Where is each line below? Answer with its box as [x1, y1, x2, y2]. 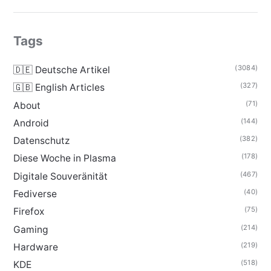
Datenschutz [13, 135, 70, 147]
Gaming [13, 223, 48, 235]
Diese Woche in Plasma [13, 152, 116, 165]
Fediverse [13, 188, 57, 200]
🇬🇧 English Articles [13, 82, 105, 94]
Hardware [13, 241, 58, 253]
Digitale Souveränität [13, 170, 108, 182]
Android [13, 117, 49, 129]
